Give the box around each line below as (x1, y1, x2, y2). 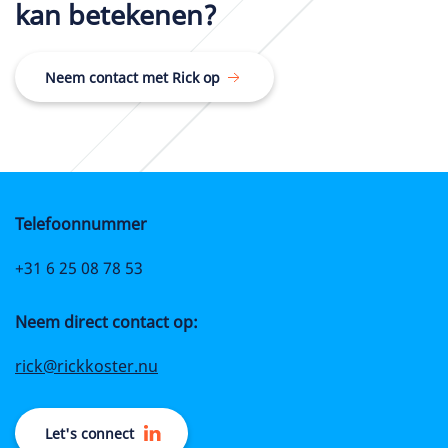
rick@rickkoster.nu (15, 355, 158, 377)
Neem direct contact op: (15, 311, 198, 333)
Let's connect (45, 424, 134, 444)
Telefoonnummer (15, 213, 147, 235)
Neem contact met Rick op (45, 68, 220, 88)
